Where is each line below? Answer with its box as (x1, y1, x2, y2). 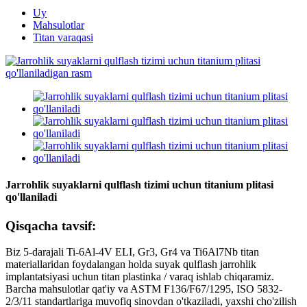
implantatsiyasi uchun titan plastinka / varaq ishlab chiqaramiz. (5, 271, 274, 283)
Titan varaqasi (33, 32, 93, 43)
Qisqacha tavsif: (5, 218, 96, 233)
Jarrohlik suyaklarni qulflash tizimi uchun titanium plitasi (5, 179, 273, 191)
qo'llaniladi (5, 191, 57, 204)
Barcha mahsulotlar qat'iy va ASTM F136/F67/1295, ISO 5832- (5, 283, 282, 295)
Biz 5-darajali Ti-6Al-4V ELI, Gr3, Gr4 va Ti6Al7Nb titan (5, 246, 259, 258)
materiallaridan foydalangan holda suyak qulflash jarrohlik (5, 258, 256, 271)
